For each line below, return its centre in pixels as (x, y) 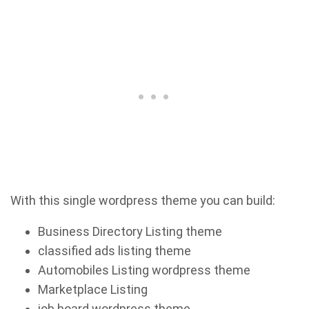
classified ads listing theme (114, 251)
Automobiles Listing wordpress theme (144, 270)
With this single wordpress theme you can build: (143, 201)
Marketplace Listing (93, 290)
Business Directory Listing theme (130, 232)
